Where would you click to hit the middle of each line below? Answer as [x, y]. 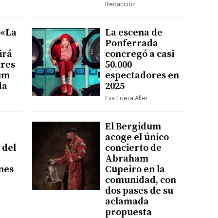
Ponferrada [131, 43]
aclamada [127, 201]
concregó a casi [139, 54]
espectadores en [142, 75]
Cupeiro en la [135, 169]
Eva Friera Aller [126, 98]
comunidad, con [140, 180]
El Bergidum [133, 127]
